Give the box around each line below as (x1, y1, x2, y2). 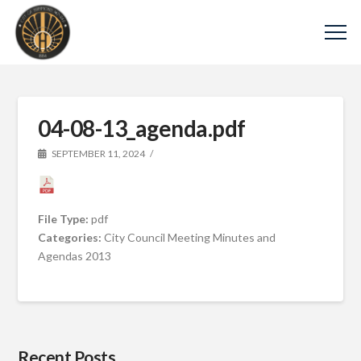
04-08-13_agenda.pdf (38, 114, 246, 142)
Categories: (38, 230, 105, 244)
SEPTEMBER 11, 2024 (50, 147, 146, 160)
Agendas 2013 (38, 248, 112, 263)
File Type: (38, 211, 92, 226)
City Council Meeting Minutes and (104, 230, 276, 244)
